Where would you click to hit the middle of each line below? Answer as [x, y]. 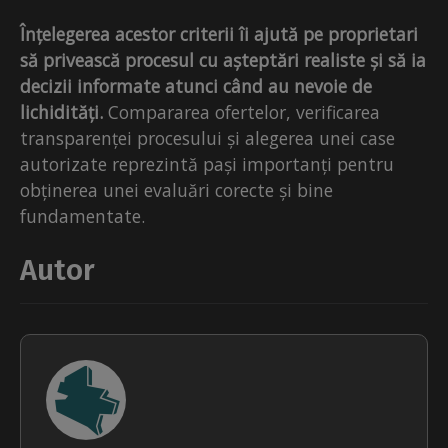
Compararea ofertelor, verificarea [241, 112]
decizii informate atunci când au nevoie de [196, 86]
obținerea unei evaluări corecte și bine [176, 190]
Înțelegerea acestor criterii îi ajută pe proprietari [219, 34]
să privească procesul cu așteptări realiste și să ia [223, 60]
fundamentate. [82, 216]
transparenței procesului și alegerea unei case [207, 138]
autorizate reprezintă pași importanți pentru [207, 164]
